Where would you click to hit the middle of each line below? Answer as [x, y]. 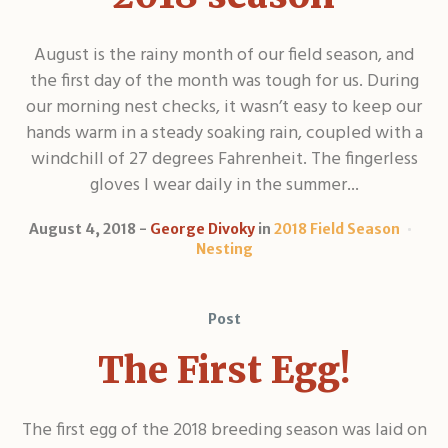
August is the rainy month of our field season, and [224, 55]
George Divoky [202, 228]
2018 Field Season [337, 228]
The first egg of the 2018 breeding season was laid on [224, 430]
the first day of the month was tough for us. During [224, 81]
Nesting [224, 248]
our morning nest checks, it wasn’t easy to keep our [224, 107]
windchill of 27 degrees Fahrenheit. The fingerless [224, 159]
